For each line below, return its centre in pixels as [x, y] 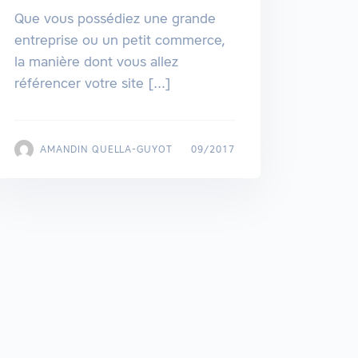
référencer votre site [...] [92, 84]
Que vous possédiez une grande [115, 19]
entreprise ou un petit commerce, [119, 40]
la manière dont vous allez [96, 62]
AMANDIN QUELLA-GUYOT [106, 149]
